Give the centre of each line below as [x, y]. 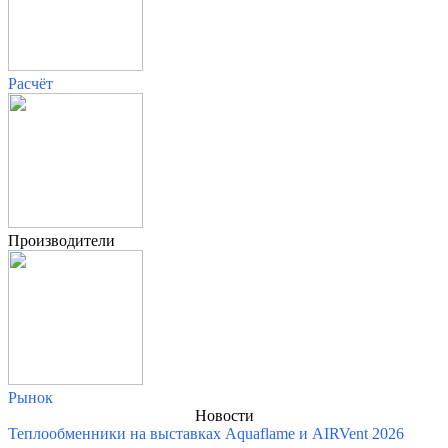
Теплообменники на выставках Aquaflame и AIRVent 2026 [206, 433]
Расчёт [30, 83]
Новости [224, 415]
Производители [61, 240]
